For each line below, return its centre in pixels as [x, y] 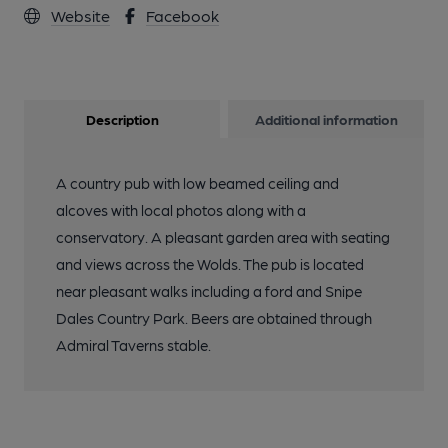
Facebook [182, 15]
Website [80, 15]
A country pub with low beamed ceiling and [197, 183]
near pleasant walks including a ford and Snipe [209, 291]
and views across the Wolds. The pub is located [210, 264]
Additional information [326, 119]
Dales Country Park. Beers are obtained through [214, 318]
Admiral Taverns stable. [133, 345]
